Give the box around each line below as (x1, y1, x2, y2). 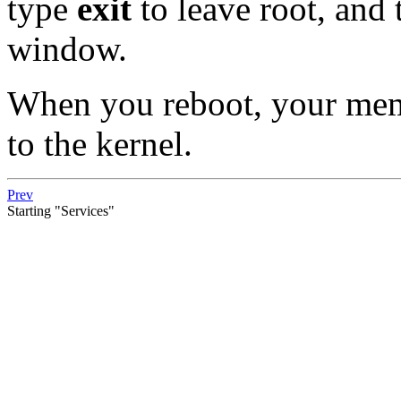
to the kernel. (7, 124, 192, 163)
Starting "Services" (7, 202, 115, 218)
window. (7, 29, 127, 68)
